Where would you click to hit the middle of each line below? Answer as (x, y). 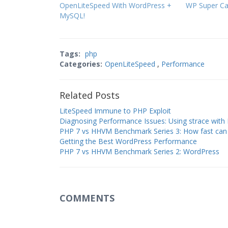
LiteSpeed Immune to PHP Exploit (115, 111)
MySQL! (72, 16)
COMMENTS (87, 198)
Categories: (81, 64)
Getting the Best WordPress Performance (128, 141)
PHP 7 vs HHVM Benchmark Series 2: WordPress (139, 151)
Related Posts (90, 95)
